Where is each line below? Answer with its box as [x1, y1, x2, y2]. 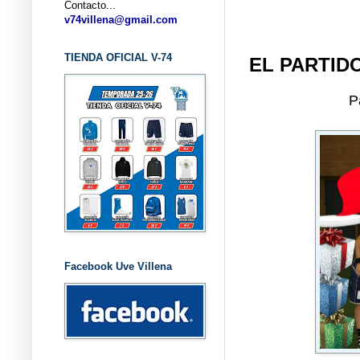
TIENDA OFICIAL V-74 [64, 51, 172, 63]
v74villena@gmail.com [64, 13, 178, 26]
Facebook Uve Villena [64, 260, 172, 272]
